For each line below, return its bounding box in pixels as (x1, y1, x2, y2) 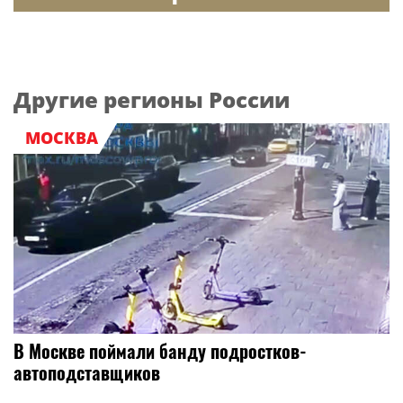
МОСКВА (24, 127, 98, 149)
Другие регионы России (13, 84, 290, 114)
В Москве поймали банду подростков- (13, 337, 307, 365)
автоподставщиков (13, 359, 160, 387)
